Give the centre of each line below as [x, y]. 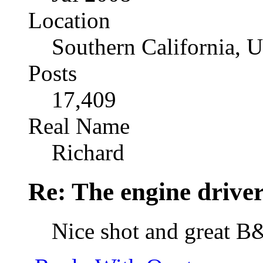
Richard [88, 153]
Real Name [79, 126]
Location [69, 21]
